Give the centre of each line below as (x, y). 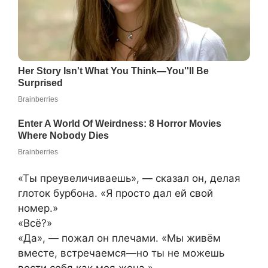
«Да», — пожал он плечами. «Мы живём (119, 238)
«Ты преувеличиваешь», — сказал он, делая (129, 178)
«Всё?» (35, 223)
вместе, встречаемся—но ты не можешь (121, 253)
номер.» (38, 208)
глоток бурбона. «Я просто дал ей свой (115, 193)
